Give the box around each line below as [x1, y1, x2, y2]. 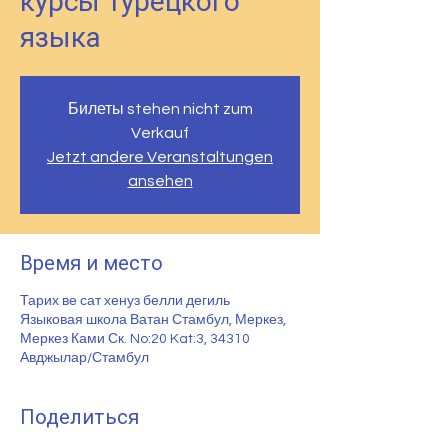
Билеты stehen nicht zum [67, 101, 253, 117]
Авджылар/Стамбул [20, 351, 149, 365]
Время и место [20, 251, 163, 275]
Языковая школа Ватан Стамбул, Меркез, [20, 313, 286, 327]
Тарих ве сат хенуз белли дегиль [20, 294, 230, 308]
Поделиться [20, 405, 139, 429]
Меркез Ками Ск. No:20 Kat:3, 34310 [20, 332, 250, 346]
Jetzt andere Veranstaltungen [47, 149, 273, 165]
